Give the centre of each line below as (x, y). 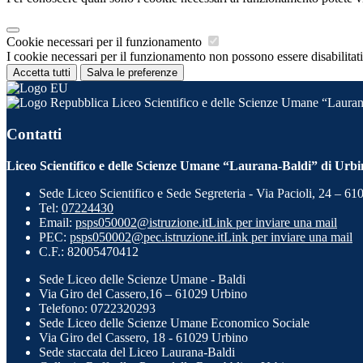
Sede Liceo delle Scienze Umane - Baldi (142, 279)
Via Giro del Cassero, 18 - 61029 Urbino (143, 337)
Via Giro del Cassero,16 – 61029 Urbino (143, 293)
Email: (57, 222)
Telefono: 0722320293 (97, 308)
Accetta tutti (42, 73)
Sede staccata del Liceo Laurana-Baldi (137, 352)
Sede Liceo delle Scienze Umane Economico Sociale (174, 322)
